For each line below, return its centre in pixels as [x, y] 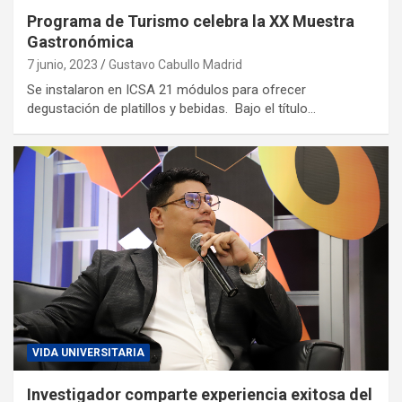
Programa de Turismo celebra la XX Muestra [191, 21]
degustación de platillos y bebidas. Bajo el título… [171, 108]
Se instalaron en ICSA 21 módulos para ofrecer [166, 89]
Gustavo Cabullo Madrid [175, 64]
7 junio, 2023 [62, 64]
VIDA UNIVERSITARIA [88, 353]
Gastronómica [80, 41]
